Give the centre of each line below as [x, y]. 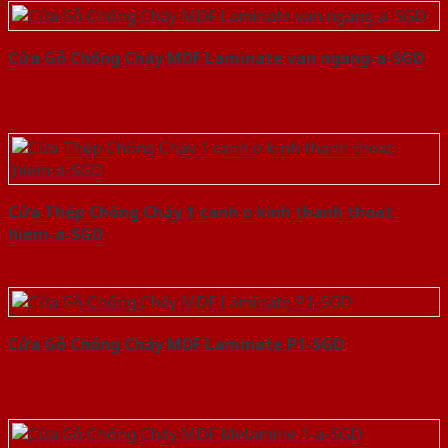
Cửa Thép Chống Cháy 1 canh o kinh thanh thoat [200, 212]
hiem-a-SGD [55, 234]
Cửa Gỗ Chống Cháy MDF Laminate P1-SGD [176, 344]
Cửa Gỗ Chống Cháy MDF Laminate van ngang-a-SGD [216, 58]
